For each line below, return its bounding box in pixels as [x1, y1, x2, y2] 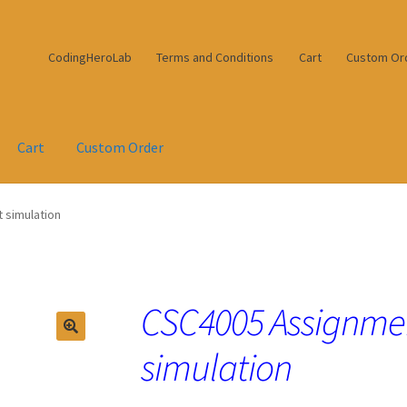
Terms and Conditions [156, 48, 274, 65]
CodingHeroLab [47, 48, 132, 65]
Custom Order [76, 138, 164, 157]
